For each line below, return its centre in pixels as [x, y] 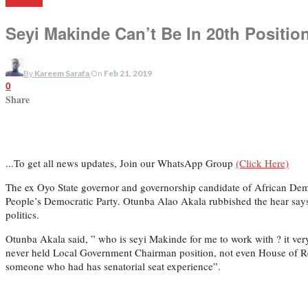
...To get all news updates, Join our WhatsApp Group [121, 163]
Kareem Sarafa [62, 73]
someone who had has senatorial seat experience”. [113, 266]
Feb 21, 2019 [128, 73]
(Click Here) [262, 163]
